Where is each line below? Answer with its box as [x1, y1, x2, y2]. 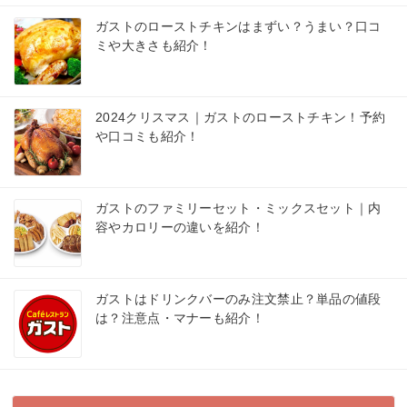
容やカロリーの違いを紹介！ [95, 220, 264, 235]
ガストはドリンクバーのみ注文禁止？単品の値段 [95, 292, 382, 307]
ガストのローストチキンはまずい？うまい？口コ [95, 19, 382, 35]
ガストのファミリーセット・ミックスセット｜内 [95, 201, 382, 216]
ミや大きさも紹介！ [95, 38, 213, 54]
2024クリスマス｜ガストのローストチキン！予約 [95, 110, 386, 125]
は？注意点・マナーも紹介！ [95, 311, 264, 326]
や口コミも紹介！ [95, 129, 200, 144]
